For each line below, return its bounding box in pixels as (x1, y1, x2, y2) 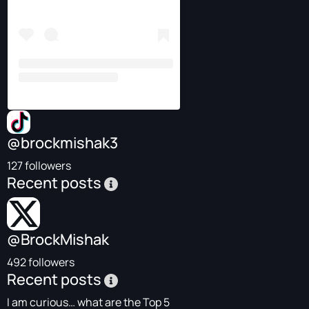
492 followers (7, 255, 74, 270)
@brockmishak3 (7, 132, 118, 154)
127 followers (7, 158, 71, 174)
